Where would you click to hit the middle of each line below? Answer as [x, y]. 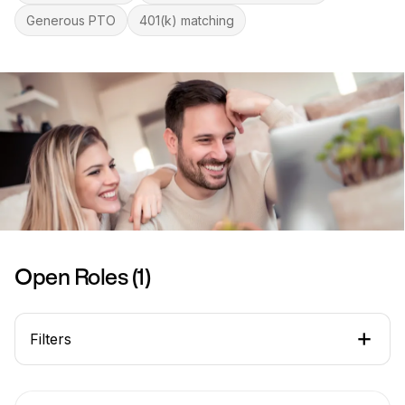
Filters [51, 339]
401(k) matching [187, 20]
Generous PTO [71, 20]
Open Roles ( [76, 278]
